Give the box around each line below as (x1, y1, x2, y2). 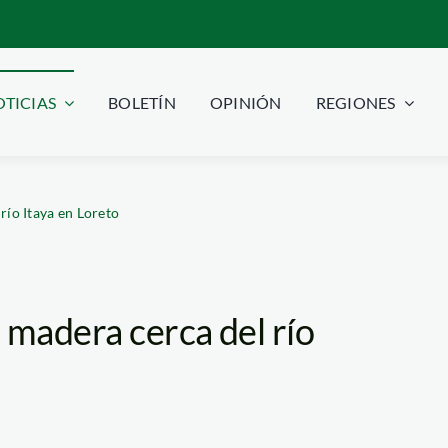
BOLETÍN (108, 93, 176, 113)
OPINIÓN (209, 93, 282, 113)
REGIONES (315, 93, 396, 113)
